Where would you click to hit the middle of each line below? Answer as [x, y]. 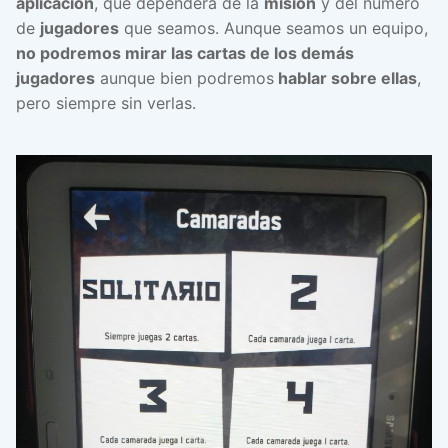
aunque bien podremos [184, 78]
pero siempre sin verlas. [106, 103]
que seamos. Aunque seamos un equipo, [273, 28]
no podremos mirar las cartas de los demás [185, 53]
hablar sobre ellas [345, 78]
